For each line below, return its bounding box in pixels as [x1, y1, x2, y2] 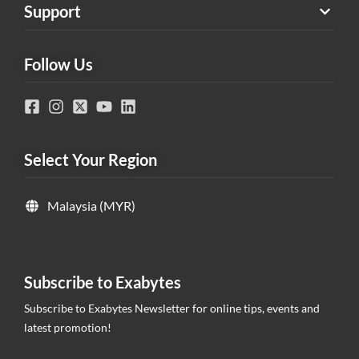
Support [24, 2, 81, 22]
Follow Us [24, 54, 93, 74]
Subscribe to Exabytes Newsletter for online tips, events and [24, 301, 320, 315]
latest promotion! [24, 320, 111, 334]
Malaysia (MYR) [47, 197, 135, 213]
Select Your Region [24, 149, 157, 169]
